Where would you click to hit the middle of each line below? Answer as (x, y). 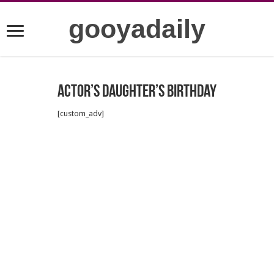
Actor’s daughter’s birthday (137, 92)
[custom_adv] (81, 113)
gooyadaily (137, 29)
